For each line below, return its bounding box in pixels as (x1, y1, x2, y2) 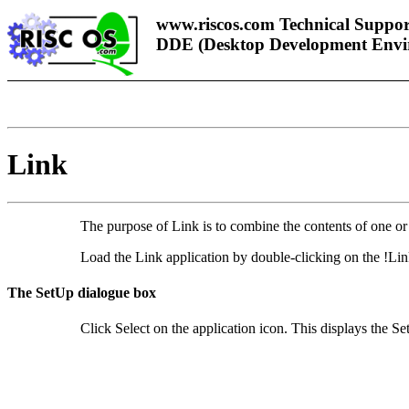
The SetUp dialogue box (7, 285, 156, 301)
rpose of (121, 217, 172, 234)
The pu (80, 217, 121, 234)
